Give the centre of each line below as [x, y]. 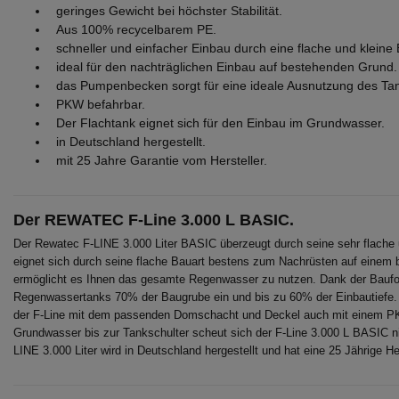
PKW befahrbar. [97, 104]
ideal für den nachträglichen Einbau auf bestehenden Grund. [223, 67]
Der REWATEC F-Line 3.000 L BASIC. [154, 220]
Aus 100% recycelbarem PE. [133, 29]
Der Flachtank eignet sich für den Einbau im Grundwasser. [217, 123]
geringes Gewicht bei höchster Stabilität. [166, 11]
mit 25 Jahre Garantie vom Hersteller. [158, 160]
